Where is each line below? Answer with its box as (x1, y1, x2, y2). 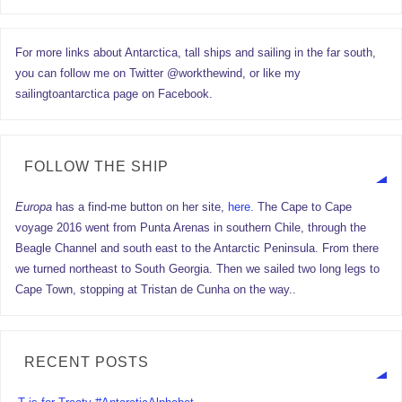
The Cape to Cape (254, 201, 353, 214)
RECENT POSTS (23, 354, 149, 370)
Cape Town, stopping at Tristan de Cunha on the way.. (15, 284, 297, 297)
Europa (15, 201, 57, 214)
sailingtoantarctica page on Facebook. (15, 88, 214, 101)
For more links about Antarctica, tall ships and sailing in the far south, (15, 47, 377, 60)
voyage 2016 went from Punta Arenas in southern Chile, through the (15, 222, 367, 235)
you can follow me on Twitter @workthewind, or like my (15, 67, 301, 81)
